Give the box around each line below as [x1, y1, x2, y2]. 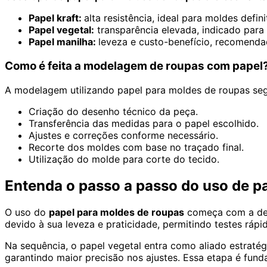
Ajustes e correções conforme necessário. [29, 129, 218, 141]
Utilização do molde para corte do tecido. [29, 153, 219, 165]
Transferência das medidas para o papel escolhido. [29, 117, 259, 129]
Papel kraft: [29, 12, 84, 24]
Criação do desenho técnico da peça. [29, 105, 198, 117]
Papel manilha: [29, 36, 98, 48]
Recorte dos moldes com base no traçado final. [29, 141, 244, 153]
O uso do [5, 206, 49, 218]
